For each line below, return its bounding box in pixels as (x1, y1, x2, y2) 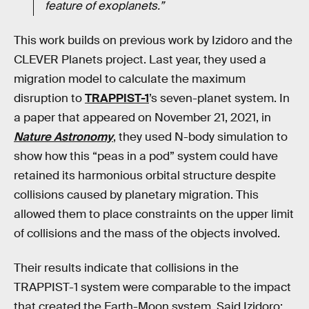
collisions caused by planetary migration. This (14, 188, 259, 203)
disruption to (14, 91, 85, 106)
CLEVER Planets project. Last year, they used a (14, 52, 266, 68)
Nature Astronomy (14, 130, 113, 145)
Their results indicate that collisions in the (14, 260, 239, 275)
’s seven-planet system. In (149, 91, 290, 106)
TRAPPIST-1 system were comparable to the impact (14, 279, 291, 295)
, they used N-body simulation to (113, 130, 288, 145)
